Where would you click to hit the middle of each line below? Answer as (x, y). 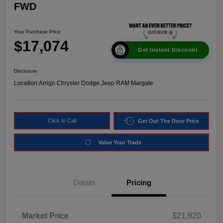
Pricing (139, 183)
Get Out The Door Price (168, 121)
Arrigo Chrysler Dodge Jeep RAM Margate (96, 83)
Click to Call (62, 121)
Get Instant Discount (168, 50)
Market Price (45, 216)
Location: (26, 83)
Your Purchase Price (37, 31)
